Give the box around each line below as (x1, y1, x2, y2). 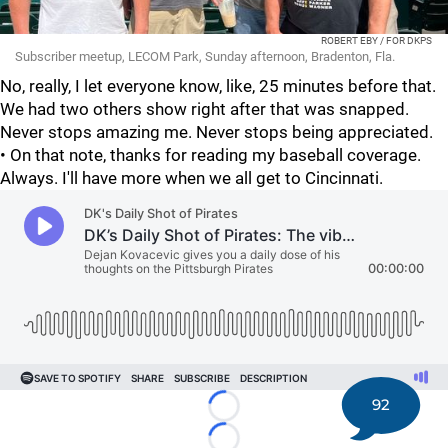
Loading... (222, 407, 293, 425)
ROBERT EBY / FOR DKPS (321, 35, 432, 46)
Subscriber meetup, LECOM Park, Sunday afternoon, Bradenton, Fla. (15, 49, 395, 64)
